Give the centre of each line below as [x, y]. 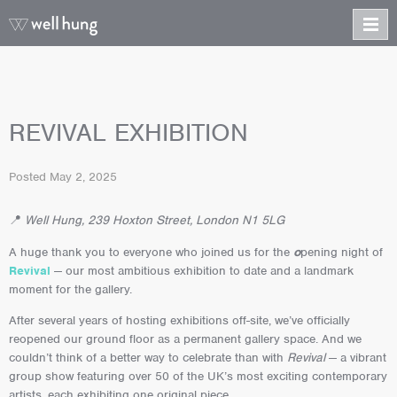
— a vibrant [356, 358]
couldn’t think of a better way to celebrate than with [148, 358]
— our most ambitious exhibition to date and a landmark [202, 270]
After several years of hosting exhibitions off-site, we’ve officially [179, 321]
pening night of [342, 252]
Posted [29, 176]
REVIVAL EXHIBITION [128, 133]
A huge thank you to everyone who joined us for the [151, 252]
